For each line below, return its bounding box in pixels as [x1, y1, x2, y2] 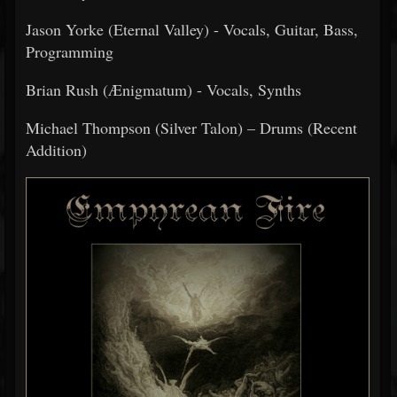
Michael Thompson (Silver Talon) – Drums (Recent [26, 117, 357, 138]
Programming [26, 41, 113, 62]
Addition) [26, 139, 92, 160]
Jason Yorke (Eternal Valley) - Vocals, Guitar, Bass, [26, 19, 358, 40]
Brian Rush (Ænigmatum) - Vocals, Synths [26, 79, 301, 100]
